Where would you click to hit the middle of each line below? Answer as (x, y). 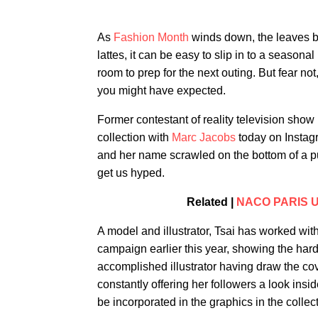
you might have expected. (161, 91)
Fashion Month (150, 37)
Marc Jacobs (204, 137)
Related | (212, 202)
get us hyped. (131, 173)
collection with (135, 137)
